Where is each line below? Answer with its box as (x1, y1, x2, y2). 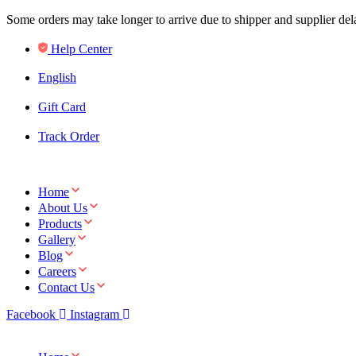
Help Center (51, 41, 112, 56)
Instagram (70, 307, 119, 321)
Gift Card (38, 100, 86, 114)
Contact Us (38, 280, 95, 294)
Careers (38, 264, 76, 278)
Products (38, 216, 82, 230)
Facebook (6, 307, 56, 321)
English (38, 71, 76, 85)
